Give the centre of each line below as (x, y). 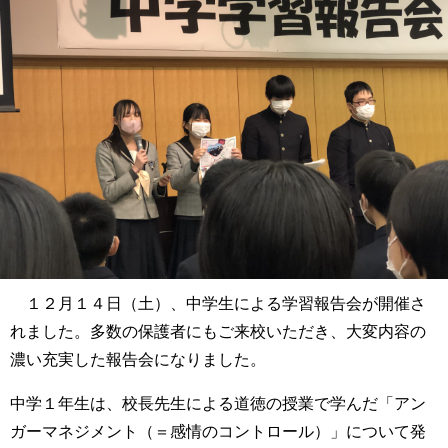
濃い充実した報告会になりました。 (138, 358)
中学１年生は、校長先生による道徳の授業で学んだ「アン (218, 402)
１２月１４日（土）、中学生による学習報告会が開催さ (218, 302)
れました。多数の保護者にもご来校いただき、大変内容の (218, 330)
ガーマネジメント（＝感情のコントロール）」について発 (218, 430)
